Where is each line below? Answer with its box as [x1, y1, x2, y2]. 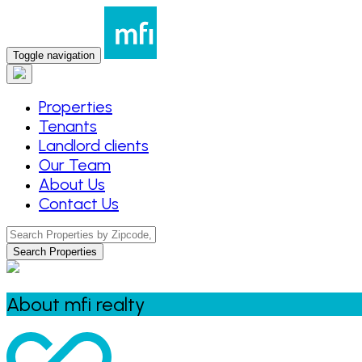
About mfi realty [6, 292, 145, 316]
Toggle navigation [13, 49, 95, 61]
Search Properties [13, 246, 97, 258]
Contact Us [39, 194, 119, 213]
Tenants [39, 116, 97, 136]
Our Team [39, 155, 111, 175]
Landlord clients [39, 136, 149, 155]
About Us [39, 175, 105, 194]
